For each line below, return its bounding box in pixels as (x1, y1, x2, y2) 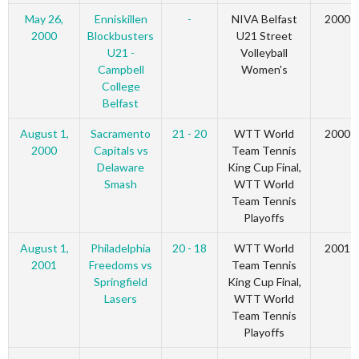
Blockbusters (87, 29, 154, 43)
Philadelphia (91, 241, 151, 256)
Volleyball (240, 46, 288, 60)
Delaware (97, 160, 144, 175)
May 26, (25, 12, 63, 26)
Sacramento (91, 127, 151, 141)
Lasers (104, 292, 137, 306)
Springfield (94, 275, 147, 289)
